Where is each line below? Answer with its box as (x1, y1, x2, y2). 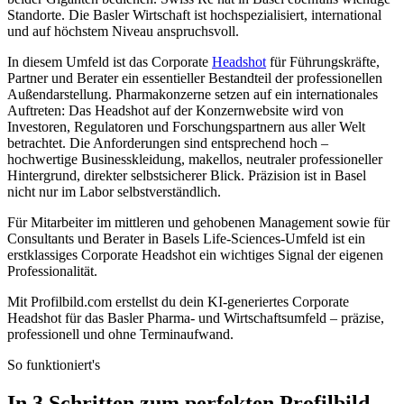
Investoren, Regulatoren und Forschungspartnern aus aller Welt (7, 119, 365, 135)
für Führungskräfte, (266, 54, 380, 70)
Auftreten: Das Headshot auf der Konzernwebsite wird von (7, 103, 344, 119)
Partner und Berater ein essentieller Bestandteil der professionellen (7, 70, 382, 87)
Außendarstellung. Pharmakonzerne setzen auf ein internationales (7, 87, 378, 103)
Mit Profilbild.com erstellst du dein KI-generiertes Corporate (7, 294, 349, 310)
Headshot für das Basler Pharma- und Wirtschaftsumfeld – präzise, (7, 310, 384, 326)
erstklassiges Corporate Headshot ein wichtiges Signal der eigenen (7, 247, 383, 263)
